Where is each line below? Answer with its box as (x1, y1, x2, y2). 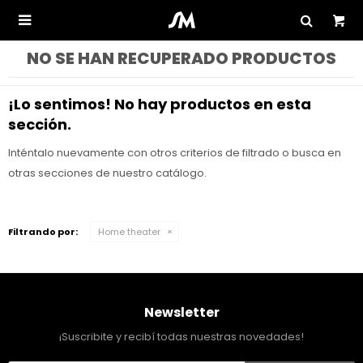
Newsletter (143, 303, 220, 322)
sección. (8, 114, 71, 135)
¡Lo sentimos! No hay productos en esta (8, 94, 311, 114)
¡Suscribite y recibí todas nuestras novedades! (59, 329, 304, 344)
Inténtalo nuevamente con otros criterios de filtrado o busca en (8, 145, 341, 160)
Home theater (98, 225, 160, 238)
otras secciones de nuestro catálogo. (8, 165, 207, 181)
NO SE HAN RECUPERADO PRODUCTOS (27, 47, 336, 70)
